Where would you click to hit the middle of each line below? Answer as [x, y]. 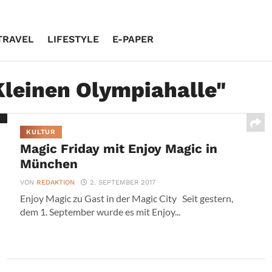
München [49, 164]
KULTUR [41, 132]
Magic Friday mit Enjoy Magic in [119, 149]
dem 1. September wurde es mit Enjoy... [100, 212]
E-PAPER [133, 39]
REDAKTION [56, 182]
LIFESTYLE [73, 39]
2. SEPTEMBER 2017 [123, 182]
